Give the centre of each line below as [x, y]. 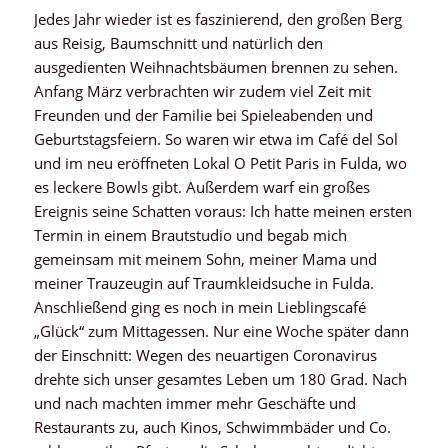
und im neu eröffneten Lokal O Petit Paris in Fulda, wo [220, 162]
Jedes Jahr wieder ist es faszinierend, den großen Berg [217, 18]
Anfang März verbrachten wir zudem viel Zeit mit [202, 90]
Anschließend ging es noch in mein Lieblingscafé [199, 306]
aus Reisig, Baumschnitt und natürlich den [178, 42]
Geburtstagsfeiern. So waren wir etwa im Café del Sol [215, 138]
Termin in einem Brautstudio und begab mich [190, 234]
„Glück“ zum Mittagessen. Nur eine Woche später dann [221, 330]
